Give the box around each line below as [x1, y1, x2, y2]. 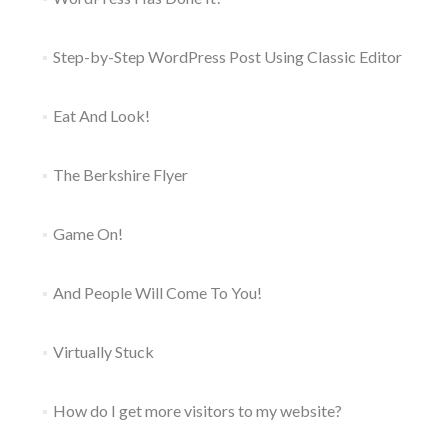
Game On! [52, 223, 123, 243]
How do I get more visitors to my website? [52, 400, 342, 420]
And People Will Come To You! [52, 282, 262, 302]
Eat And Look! [52, 105, 150, 125]
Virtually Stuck [52, 341, 154, 361]
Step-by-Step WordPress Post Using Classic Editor [52, 46, 402, 66]
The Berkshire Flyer [52, 164, 188, 184]
